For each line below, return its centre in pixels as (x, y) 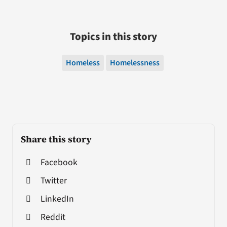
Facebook (59, 162)
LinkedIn (57, 199)
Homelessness (135, 63)
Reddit (53, 217)
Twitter (53, 180)
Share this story (56, 139)
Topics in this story (113, 36)
